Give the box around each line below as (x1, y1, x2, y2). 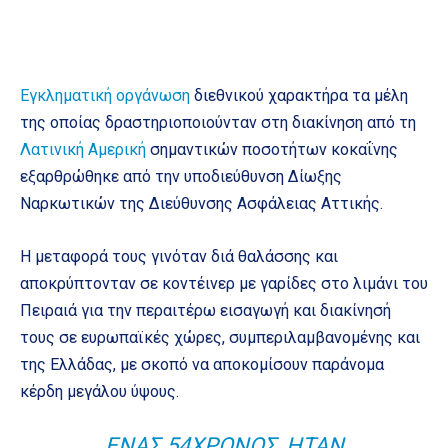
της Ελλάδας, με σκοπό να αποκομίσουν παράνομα (20, 354, 384, 374)
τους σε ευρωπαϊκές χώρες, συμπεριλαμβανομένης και (20, 327, 420, 347)
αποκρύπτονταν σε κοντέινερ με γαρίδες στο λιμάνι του (20, 273, 428, 293)
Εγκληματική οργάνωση (20, 85, 190, 105)
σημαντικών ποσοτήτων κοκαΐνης (146, 139, 398, 159)
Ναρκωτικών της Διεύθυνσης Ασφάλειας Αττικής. (20, 193, 383, 213)
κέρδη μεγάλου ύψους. (20, 381, 179, 401)
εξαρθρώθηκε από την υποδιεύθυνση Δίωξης (20, 166, 342, 186)
